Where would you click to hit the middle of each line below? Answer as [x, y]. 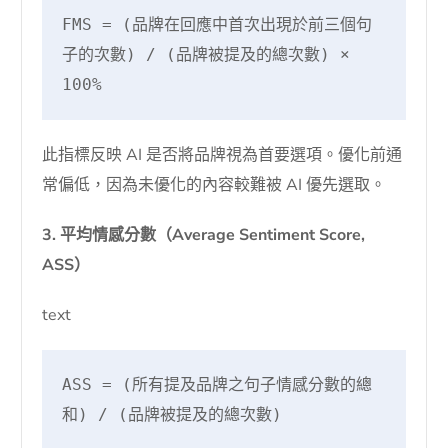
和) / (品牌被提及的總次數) [172, 414]
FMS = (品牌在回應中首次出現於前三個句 [217, 24]
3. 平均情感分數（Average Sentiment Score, [204, 234]
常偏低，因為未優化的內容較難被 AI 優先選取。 [214, 184]
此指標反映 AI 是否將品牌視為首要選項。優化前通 [222, 154]
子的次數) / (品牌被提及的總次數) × [206, 54]
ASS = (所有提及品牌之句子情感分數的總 [217, 384]
